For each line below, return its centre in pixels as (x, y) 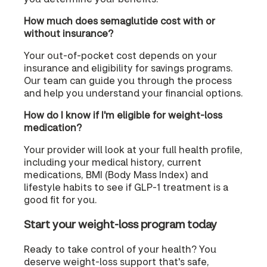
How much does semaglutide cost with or (119, 21)
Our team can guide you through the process (128, 80)
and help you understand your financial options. (133, 93)
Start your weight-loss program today (120, 224)
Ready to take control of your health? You (120, 249)
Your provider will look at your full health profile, (133, 150)
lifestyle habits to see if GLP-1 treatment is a (126, 187)
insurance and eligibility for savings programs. (128, 68)
